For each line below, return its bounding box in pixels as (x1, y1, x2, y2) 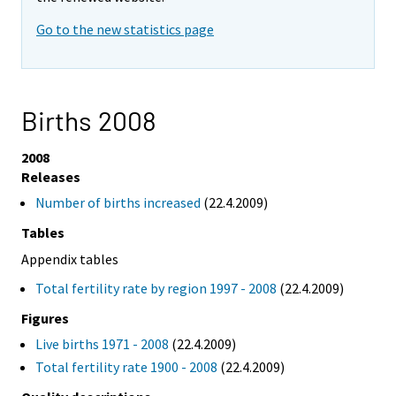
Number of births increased (35, 193, 201, 211)
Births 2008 (21, 104, 156, 137)
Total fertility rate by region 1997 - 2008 (35, 279, 277, 298)
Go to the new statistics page (36, 20, 214, 39)
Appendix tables (21, 249, 118, 268)
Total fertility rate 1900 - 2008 (35, 358, 217, 377)
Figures (21, 309, 69, 328)
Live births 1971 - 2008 (35, 335, 169, 354)
